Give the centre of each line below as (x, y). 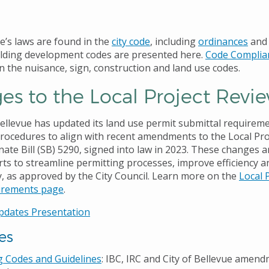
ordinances (223, 42)
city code (131, 42)
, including (174, 42)
